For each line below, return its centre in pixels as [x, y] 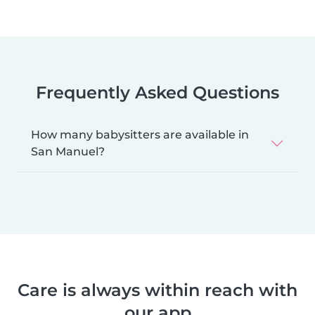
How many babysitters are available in [140, 134]
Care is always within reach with [157, 290]
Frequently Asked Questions [157, 92]
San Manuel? [68, 151]
